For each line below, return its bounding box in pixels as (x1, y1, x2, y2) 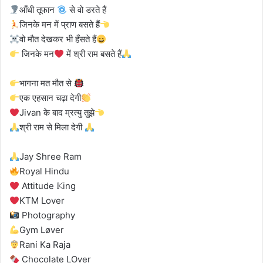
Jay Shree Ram (19, 151, 82, 163)
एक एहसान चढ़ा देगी (19, 92, 82, 104)
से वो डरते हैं (67, 4, 107, 16)
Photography (19, 210, 76, 221)
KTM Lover (19, 195, 65, 207)
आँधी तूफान (19, 4, 58, 16)
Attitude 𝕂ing (19, 180, 76, 192)
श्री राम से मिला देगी (19, 122, 85, 133)
